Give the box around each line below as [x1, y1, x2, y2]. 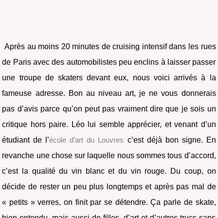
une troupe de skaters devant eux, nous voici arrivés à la [2, 73, 216, 82]
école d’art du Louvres [49, 135, 124, 144]
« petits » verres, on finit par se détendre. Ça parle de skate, [2, 198, 216, 206]
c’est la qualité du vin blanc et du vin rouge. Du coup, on [2, 166, 216, 175]
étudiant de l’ [2, 135, 50, 144]
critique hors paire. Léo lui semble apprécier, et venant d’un [2, 120, 216, 128]
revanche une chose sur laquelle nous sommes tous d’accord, [2, 151, 216, 160]
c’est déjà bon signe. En [124, 135, 216, 144]
